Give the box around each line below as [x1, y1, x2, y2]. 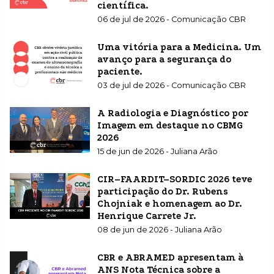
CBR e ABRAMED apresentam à [97, 252, 243, 264]
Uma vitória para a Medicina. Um [97, 42, 261, 53]
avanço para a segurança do [97, 54, 231, 65]
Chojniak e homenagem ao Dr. [97, 198, 242, 210]
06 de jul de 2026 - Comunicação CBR [97, 15, 246, 24]
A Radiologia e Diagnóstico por [97, 108, 248, 119]
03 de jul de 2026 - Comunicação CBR [97, 81, 246, 91]
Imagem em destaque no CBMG [97, 120, 243, 131]
